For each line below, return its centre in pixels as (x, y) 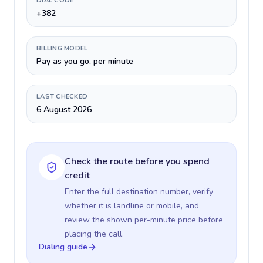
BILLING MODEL (62, 48)
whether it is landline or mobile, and (132, 206)
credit (77, 176)
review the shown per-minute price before (144, 220)
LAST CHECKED (62, 97)
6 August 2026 (64, 109)
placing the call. (94, 234)
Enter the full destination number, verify (139, 192)
